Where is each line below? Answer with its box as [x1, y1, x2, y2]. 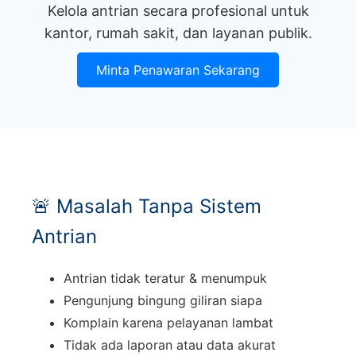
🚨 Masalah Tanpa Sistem [32, 194, 261, 218]
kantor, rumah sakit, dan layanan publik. [44, 24, 312, 41]
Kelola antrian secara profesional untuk [47, 2, 309, 19]
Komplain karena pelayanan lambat [64, 315, 273, 331]
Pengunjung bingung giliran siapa [64, 292, 262, 309]
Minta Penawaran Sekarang [96, 61, 260, 78]
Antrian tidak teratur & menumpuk [64, 270, 267, 287]
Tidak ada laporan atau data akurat [64, 337, 276, 354]
